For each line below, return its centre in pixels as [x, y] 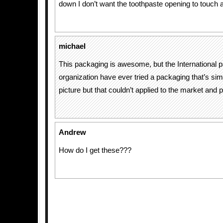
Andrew [72, 132]
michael [72, 46]
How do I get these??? [95, 150]
